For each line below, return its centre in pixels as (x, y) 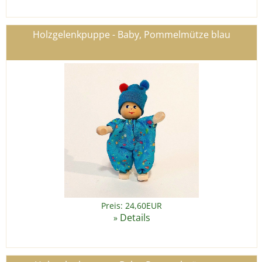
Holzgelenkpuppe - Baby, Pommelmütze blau (132, 35)
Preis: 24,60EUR (132, 206)
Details (135, 218)
